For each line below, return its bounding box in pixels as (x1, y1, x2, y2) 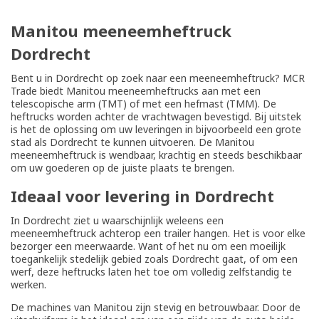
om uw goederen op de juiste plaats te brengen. (11, 161, 234, 174)
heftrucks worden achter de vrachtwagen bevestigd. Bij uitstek (11, 110, 301, 123)
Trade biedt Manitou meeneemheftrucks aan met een (11, 84, 261, 98)
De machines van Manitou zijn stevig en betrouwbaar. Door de (11, 300, 300, 314)
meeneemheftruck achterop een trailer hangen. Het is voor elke (11, 226, 305, 240)
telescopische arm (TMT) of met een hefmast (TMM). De (11, 97, 276, 110)
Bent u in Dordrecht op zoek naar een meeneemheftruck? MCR (11, 71, 305, 85)
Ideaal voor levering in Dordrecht (11, 185, 274, 206)
